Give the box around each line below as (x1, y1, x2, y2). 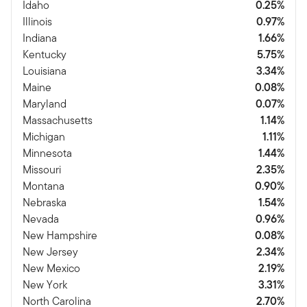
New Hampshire (23, 227, 97, 243)
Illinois (23, 13, 52, 29)
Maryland (23, 95, 66, 112)
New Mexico (23, 260, 80, 276)
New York (23, 276, 67, 293)
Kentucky (23, 46, 66, 62)
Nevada (23, 210, 59, 227)
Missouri (23, 161, 61, 177)
